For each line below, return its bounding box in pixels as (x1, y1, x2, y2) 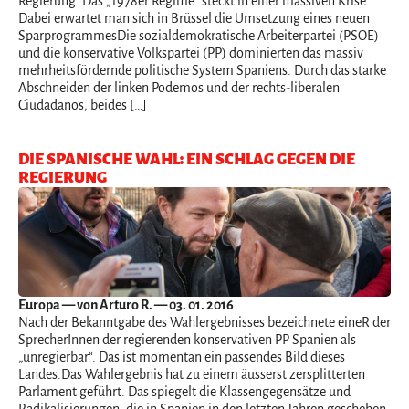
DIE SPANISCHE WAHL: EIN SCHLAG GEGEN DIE (18, 150, 355, 168)
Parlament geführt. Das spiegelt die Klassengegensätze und (18, 383, 351, 399)
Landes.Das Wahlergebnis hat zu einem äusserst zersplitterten (18, 366, 365, 382)
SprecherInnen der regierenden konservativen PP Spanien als (18, 331, 356, 347)
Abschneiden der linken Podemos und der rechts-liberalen (18, 79, 340, 95)
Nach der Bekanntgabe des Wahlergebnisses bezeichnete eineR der (18, 314, 391, 330)
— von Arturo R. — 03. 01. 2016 (60, 297, 234, 312)
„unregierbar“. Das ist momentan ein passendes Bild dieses (18, 349, 345, 364)
